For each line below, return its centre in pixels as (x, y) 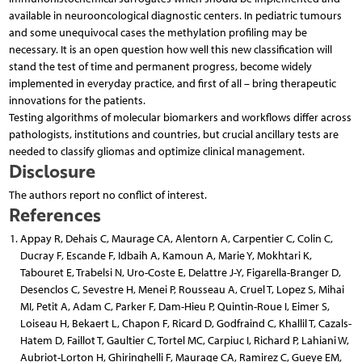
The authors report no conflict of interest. (107, 195)
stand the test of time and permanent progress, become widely (160, 66)
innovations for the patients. (77, 100)
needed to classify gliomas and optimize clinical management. (156, 151)
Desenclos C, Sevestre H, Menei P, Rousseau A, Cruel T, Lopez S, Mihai (182, 289)
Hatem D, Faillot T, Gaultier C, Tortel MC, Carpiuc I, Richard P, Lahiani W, (184, 340)
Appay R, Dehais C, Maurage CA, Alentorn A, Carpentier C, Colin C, (176, 238)
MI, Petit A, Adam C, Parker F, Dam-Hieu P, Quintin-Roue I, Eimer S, (175, 306)
